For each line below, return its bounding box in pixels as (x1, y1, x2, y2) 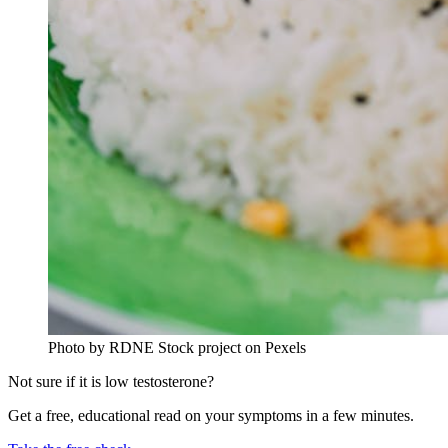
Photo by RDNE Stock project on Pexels (48, 338, 306, 356)
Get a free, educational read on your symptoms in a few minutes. (8, 406, 414, 424)
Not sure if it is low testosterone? (8, 372, 214, 390)
